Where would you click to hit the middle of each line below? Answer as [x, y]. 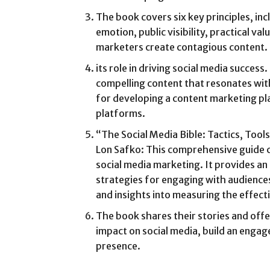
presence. [118, 246]
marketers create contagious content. [182, 47]
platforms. [121, 113]
